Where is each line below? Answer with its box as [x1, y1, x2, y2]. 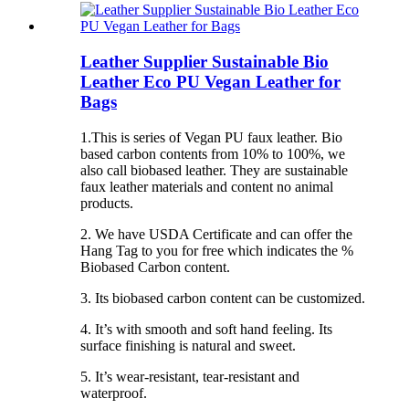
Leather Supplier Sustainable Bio [80, 51, 329, 71]
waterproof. [80, 384, 147, 401]
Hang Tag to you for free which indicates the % [80, 242, 353, 258]
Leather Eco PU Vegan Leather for [80, 71, 341, 91]
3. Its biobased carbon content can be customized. [80, 289, 365, 306]
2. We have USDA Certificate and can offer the [80, 225, 352, 242]
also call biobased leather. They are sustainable [80, 162, 348, 178]
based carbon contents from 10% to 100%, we [80, 145, 345, 162]
